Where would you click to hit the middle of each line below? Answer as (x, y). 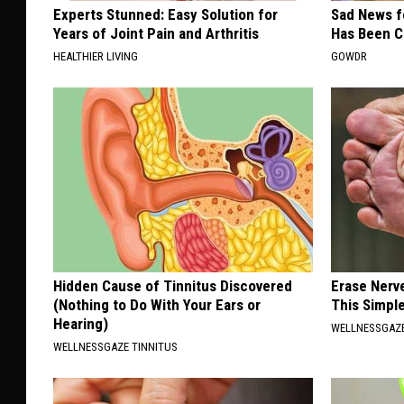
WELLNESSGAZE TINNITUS (115, 346)
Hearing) (81, 323)
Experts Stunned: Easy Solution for (165, 14)
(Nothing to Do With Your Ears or (157, 304)
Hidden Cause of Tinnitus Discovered (173, 285)
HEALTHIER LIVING (96, 56)
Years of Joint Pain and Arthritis (156, 33)
